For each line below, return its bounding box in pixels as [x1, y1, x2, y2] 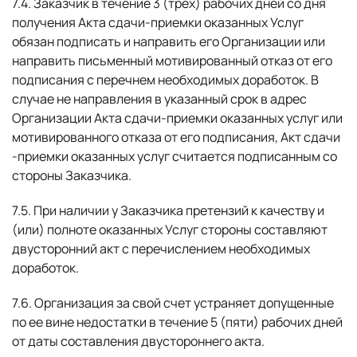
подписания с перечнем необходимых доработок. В [12, 71, 319, 88]
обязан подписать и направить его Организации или [12, 33, 325, 50]
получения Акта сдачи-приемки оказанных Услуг [12, 14, 304, 31]
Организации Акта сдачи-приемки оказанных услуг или [12, 109, 343, 127]
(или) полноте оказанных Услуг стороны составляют [12, 221, 328, 238]
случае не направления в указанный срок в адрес [12, 90, 307, 108]
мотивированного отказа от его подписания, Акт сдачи [12, 128, 340, 146]
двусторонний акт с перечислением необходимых [12, 240, 310, 257]
